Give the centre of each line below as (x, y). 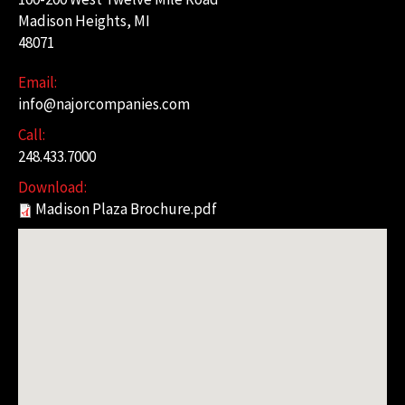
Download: (52, 188)
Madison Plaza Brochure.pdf (126, 209)
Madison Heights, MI (84, 21)
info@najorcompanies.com (104, 104)
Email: (38, 83)
